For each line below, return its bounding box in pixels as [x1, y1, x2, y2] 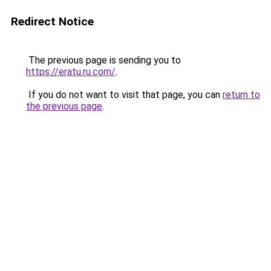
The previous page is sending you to [26, 54, 181, 66]
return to [223, 89, 260, 100]
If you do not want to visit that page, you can [26, 89, 223, 100]
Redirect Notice [11, 15, 94, 28]
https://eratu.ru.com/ [26, 66, 116, 77]
